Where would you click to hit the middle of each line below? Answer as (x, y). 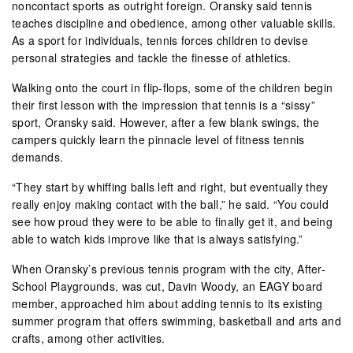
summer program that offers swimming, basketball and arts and (176, 320)
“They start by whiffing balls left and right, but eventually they (170, 186)
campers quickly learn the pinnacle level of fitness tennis (158, 139)
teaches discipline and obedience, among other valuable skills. (174, 22)
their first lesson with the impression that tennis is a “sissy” (163, 104)
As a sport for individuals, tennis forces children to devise (160, 40)
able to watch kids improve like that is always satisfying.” (158, 238)
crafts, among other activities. (89, 338)
